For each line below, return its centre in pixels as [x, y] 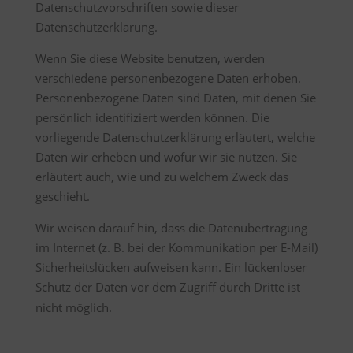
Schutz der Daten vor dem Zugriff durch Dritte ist [167, 287]
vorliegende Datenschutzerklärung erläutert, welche [175, 137]
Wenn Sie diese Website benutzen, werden [150, 58]
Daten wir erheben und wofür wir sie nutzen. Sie [166, 157]
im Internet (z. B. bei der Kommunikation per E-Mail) [176, 247]
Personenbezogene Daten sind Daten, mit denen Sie [175, 98]
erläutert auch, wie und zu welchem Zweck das [162, 176]
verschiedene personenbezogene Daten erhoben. [168, 78]
